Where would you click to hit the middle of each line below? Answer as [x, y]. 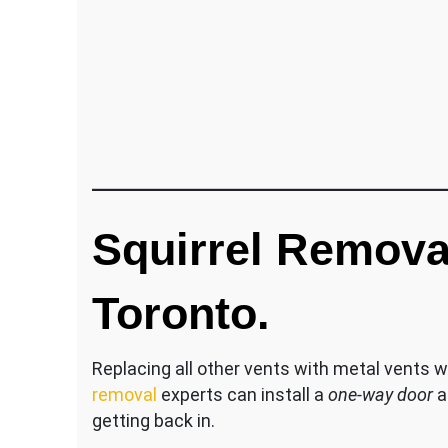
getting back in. [153, 421]
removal [124, 395]
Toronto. [181, 314]
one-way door [382, 395]
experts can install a [242, 395]
